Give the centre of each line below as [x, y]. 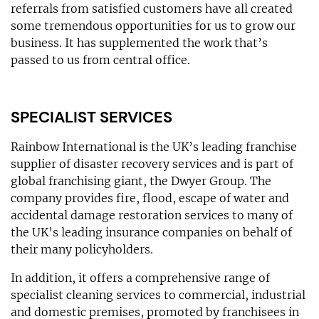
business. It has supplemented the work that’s [139, 42]
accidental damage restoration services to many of [152, 215]
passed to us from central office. [100, 59]
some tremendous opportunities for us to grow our [153, 25]
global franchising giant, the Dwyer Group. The [141, 181]
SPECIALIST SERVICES [91, 117]
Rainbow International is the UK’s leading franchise [154, 146]
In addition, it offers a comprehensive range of [140, 277]
